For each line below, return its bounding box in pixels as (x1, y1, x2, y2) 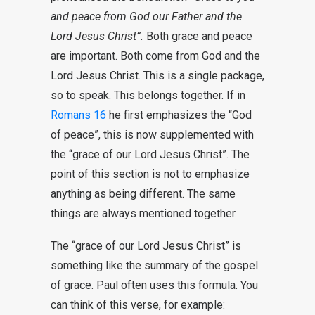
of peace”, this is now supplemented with (51, 128, 254, 141)
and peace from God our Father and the (51, 10, 242, 23)
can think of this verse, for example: (51, 298, 225, 311)
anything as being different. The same (51, 187, 236, 200)
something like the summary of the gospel (51, 259, 258, 272)
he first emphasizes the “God (106, 108, 252, 122)
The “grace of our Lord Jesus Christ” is (51, 239, 241, 252)
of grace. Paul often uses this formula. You (51, 278, 258, 292)
